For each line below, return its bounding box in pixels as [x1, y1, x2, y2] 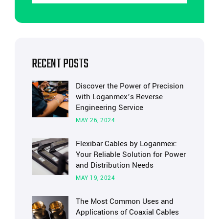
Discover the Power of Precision [76, 81, 184, 92]
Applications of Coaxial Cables [76, 207, 179, 218]
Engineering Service [76, 102, 143, 113]
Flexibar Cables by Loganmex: [76, 138, 177, 150]
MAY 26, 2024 [76, 116, 115, 125]
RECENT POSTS [32, 54, 88, 74]
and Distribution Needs [76, 160, 153, 171]
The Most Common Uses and [76, 196, 174, 207]
